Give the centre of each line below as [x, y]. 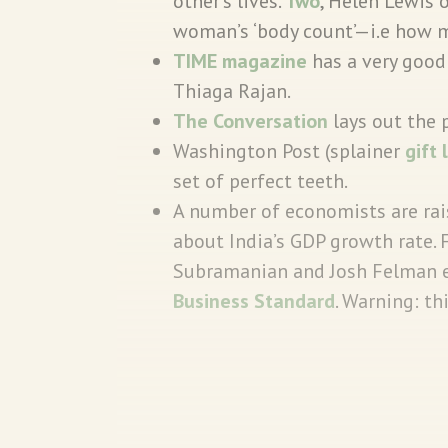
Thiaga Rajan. [233, 90]
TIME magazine [240, 60]
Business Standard [254, 300]
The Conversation [250, 120]
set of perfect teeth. [260, 180]
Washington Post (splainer [289, 150]
